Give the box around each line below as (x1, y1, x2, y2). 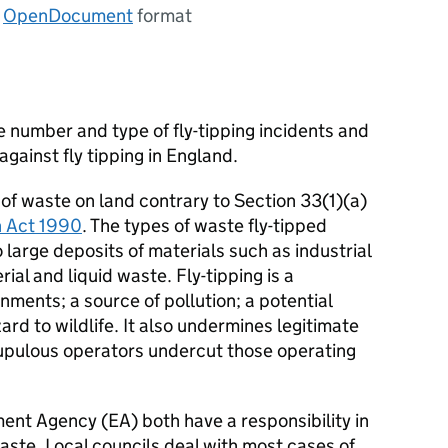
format (133, 4, 192, 27)
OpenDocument (3, 4, 133, 27)
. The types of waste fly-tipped (82, 214, 327, 237)
